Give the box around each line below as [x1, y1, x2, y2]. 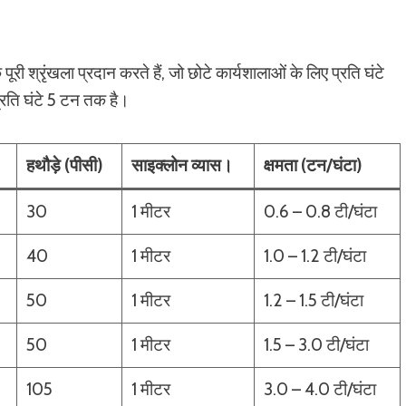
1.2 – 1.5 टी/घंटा [263, 289, 363, 311]
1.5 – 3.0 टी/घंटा [263, 333, 369, 355]
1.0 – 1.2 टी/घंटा [263, 245, 366, 266]
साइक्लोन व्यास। [130, 154, 233, 176]
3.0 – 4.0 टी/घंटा [263, 378, 376, 400]
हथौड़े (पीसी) [25, 154, 103, 176]
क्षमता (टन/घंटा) [263, 154, 362, 176]
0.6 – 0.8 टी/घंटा [263, 200, 377, 222]
